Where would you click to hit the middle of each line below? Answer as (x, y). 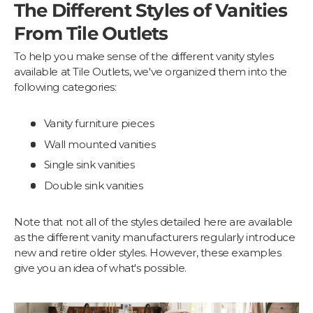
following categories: (65, 87)
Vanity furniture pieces (99, 124)
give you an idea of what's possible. (100, 268)
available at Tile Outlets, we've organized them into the (151, 72)
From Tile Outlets (91, 34)
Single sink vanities (89, 165)
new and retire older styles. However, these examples (148, 252)
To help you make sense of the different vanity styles (144, 57)
